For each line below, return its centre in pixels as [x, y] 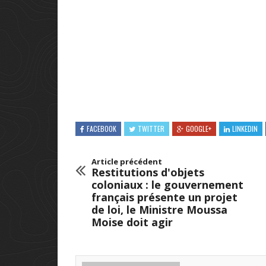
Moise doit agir [132, 222]
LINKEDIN [245, 129]
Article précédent [127, 162]
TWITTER [151, 129]
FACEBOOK [102, 129]
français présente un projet [164, 197]
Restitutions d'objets [148, 172]
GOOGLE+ [199, 129]
